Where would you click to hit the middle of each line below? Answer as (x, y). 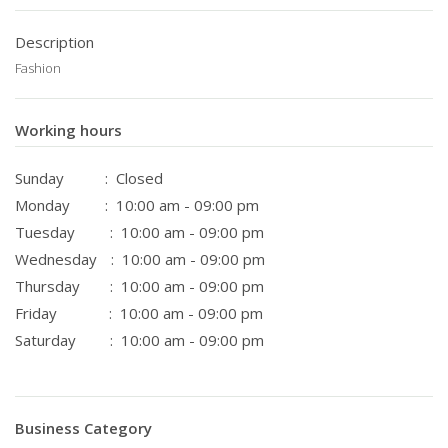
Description (54, 42)
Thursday (47, 286)
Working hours (68, 130)
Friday (38, 313)
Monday (42, 205)
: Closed (134, 178)
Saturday (47, 340)
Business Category (83, 428)
